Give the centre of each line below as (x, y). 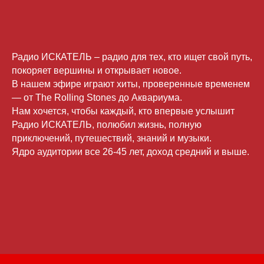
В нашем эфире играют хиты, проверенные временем (131, 84)
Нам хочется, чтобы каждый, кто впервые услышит (123, 111)
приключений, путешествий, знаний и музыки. (112, 138)
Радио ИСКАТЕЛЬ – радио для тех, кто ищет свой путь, (132, 57)
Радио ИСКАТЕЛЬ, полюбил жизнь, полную (107, 125)
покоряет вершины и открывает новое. (97, 71)
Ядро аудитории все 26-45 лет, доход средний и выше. (131, 152)
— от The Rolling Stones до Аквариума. (97, 98)
